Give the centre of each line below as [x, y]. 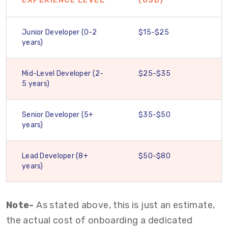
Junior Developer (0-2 [59, 32]
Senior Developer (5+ [58, 115]
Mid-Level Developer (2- [63, 74]
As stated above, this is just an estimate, [124, 205]
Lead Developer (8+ [55, 156]
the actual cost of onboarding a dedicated [99, 220]
